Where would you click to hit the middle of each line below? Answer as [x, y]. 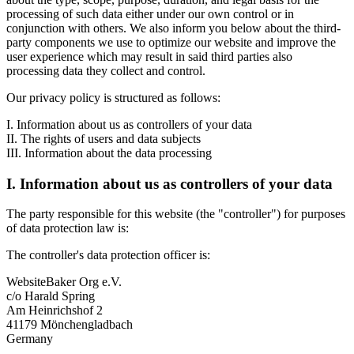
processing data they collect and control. [106, 70]
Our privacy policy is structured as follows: [113, 97]
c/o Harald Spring [51, 296]
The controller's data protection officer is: [108, 255]
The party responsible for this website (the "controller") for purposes [176, 214]
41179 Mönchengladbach [70, 325]
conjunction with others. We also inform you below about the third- [173, 28]
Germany [30, 339]
